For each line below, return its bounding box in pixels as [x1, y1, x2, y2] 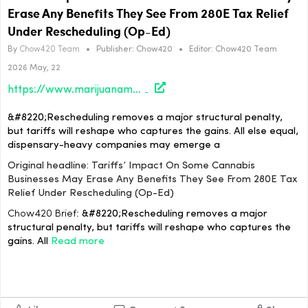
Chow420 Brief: [8, 209, 79, 220]
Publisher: [96, 45, 134, 54]
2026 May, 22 [8, 63, 60, 72]
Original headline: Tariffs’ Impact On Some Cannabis [8, 161, 255, 172]
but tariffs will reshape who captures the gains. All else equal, [8, 126, 298, 137]
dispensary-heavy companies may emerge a [8, 140, 220, 151]
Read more [51, 236, 104, 247]
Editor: [189, 45, 213, 54]
